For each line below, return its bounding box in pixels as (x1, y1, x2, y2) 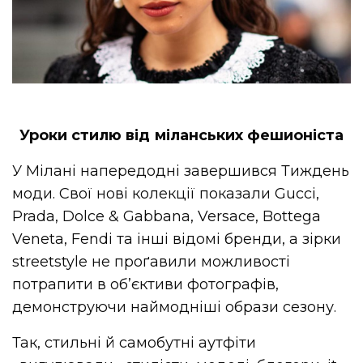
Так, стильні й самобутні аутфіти (12, 334, 257, 352)
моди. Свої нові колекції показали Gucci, (12, 185, 320, 203)
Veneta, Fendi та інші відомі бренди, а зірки (12, 230, 342, 249)
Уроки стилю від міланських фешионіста (19, 126, 344, 145)
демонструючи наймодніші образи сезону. (12, 298, 337, 317)
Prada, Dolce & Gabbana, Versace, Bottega (12, 207, 322, 226)
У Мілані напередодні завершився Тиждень (12, 162, 350, 181)
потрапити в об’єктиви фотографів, (12, 275, 280, 294)
